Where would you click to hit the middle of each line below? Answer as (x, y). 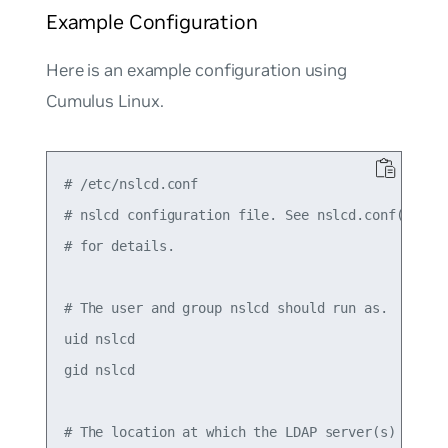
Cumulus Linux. (104, 101)
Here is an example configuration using (196, 70)
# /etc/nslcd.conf (131, 183)
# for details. (119, 245)
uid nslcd (99, 338)
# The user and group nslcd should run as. (225, 307)
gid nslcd (99, 369)
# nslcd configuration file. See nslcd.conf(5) (241, 214)
